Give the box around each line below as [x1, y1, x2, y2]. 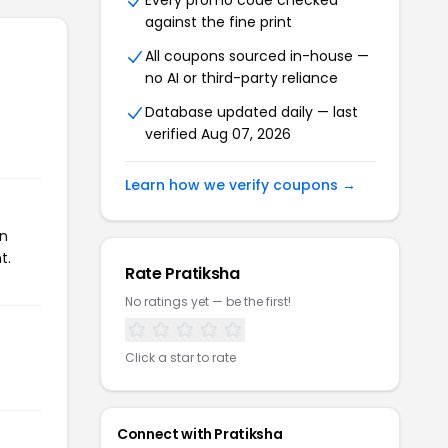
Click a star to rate [125, 349, 236, 366]
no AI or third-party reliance [145, 68, 338, 88]
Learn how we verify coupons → [125, 175, 356, 195]
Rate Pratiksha [125, 262, 240, 285]
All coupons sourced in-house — [145, 46, 369, 66]
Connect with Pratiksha [117, 424, 283, 444]
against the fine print [145, 12, 292, 32]
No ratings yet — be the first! [125, 293, 291, 310]
